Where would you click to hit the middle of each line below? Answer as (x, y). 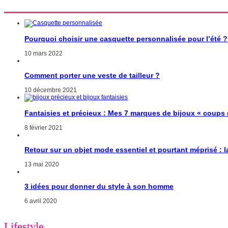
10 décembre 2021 (51, 90)
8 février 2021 (44, 128)
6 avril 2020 (41, 201)
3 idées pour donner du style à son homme (99, 187)
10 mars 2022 (44, 54)
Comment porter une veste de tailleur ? (92, 76)
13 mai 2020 (42, 165)
